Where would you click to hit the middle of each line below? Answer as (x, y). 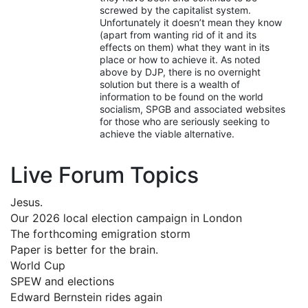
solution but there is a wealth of (170, 84)
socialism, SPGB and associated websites (192, 109)
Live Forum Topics (104, 175)
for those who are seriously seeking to (185, 121)
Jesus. (26, 202)
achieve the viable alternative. (167, 133)
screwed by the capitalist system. (175, 10)
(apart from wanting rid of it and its (178, 34)
